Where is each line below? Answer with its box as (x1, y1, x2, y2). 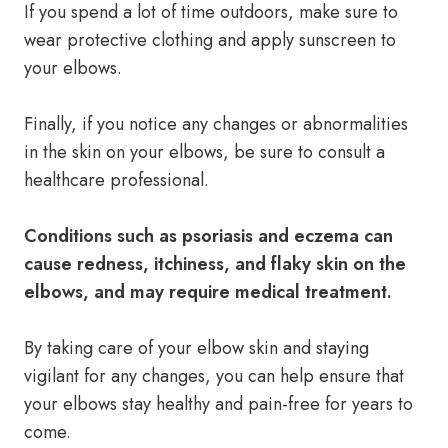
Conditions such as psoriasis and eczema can (24, 223, 393, 249)
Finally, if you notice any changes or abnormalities (24, 111, 408, 137)
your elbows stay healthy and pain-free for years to (24, 391, 413, 417)
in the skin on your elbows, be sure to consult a (24, 139, 385, 165)
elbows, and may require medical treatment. (24, 279, 392, 305)
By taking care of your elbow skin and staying (24, 335, 369, 361)
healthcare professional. (24, 167, 209, 193)
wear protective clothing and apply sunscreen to (24, 27, 396, 53)
